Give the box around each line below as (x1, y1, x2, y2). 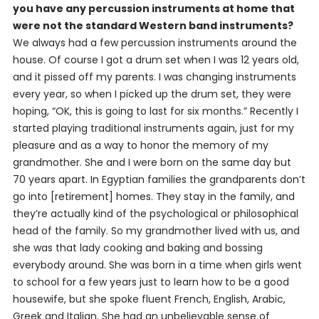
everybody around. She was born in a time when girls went (12, 258, 302, 272)
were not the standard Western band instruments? (12, 19, 293, 33)
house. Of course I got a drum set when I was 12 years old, (12, 53, 299, 67)
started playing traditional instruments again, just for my (12, 121, 294, 135)
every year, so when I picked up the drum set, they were (12, 87, 291, 101)
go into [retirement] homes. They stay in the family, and (12, 189, 295, 204)
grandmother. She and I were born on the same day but (12, 155, 291, 169)
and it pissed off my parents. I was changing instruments (12, 70, 296, 84)
